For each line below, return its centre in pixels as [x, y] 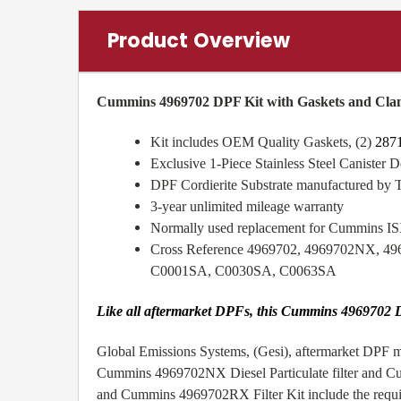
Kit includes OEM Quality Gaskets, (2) [263, 142]
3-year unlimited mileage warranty [247, 207]
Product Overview [198, 41]
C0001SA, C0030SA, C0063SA [243, 271]
